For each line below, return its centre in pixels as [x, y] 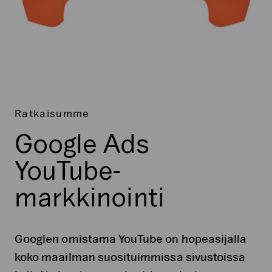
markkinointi [90, 197]
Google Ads [82, 143]
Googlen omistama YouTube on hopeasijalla [131, 239]
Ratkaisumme [52, 114]
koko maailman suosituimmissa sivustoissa [130, 257]
